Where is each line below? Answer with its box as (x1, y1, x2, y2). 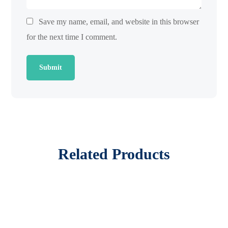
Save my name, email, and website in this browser (39, 17, 199, 26)
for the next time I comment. (26, 33, 118, 42)
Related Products (58, 146, 170, 163)
